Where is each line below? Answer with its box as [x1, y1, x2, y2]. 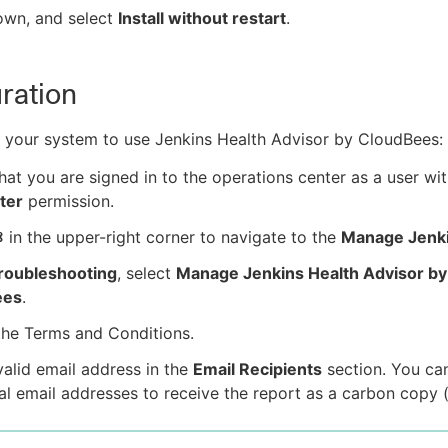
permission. [23, 191, 114, 212]
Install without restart [118, 8, 286, 29]
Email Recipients [193, 359, 322, 380]
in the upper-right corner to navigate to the [4, 227, 341, 248]
